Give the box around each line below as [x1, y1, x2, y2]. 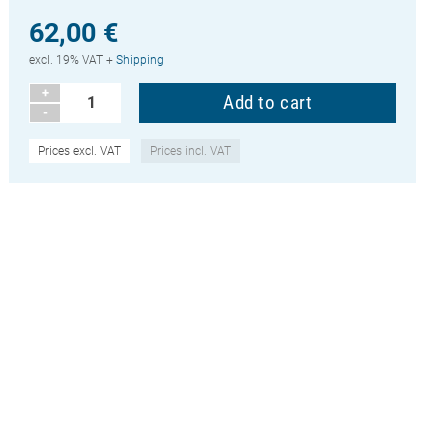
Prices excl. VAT [38, 143, 122, 158]
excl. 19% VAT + [29, 52, 117, 67]
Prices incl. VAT [150, 143, 232, 158]
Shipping [116, 52, 165, 67]
